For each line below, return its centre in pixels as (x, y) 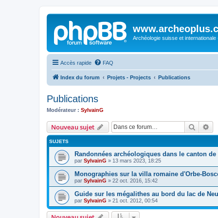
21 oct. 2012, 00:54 (135, 200)
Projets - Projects (129, 77)
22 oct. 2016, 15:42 (135, 181)
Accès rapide (76, 63)
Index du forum (80, 77)
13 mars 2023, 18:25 (137, 161)
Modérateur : (63, 110)
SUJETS (59, 141)
